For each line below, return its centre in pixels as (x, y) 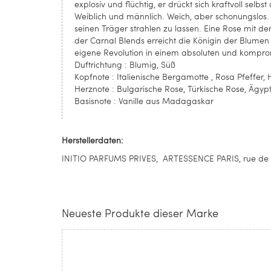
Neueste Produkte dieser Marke (140, 213)
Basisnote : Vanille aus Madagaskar (144, 101)
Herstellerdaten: (93, 140)
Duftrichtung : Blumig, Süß (125, 64)
